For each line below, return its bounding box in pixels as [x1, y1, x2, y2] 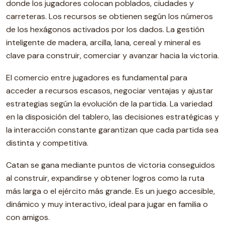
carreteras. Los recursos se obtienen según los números [6, 11, 213, 22]
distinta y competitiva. [6, 138, 88, 148]
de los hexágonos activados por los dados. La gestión [6, 24, 204, 35]
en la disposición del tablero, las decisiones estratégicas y [6, 111, 219, 122]
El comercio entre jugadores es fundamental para [6, 72, 187, 83]
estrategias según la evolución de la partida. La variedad [6, 98, 212, 109]
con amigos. [6, 212, 50, 222]
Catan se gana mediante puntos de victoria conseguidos [6, 160, 215, 170]
